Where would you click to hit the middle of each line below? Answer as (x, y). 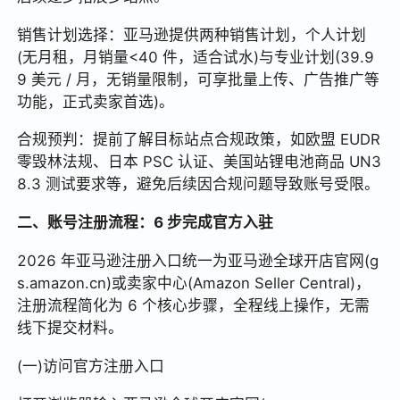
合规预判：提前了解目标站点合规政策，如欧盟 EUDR (199, 140)
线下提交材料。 (71, 328)
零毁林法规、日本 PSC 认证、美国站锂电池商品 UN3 (200, 162)
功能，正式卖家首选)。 (96, 101)
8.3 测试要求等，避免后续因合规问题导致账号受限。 (199, 184)
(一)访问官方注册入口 (91, 367)
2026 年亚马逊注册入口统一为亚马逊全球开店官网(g (198, 261)
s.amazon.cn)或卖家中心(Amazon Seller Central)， (194, 283)
